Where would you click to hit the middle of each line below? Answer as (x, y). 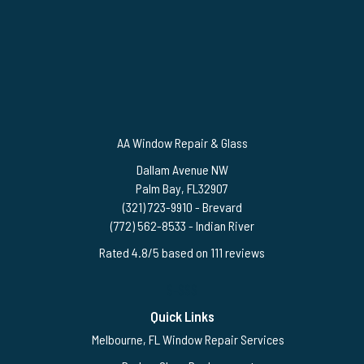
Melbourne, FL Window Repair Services (188, 340)
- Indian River (220, 226)
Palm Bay (158, 188)
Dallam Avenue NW (182, 170)
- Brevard (217, 207)
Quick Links (182, 316)
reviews (244, 253)
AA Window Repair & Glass (182, 143)
